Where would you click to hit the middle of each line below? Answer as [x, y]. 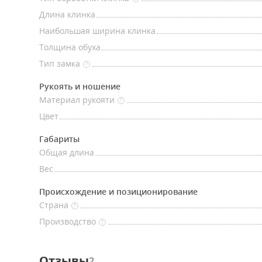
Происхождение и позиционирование [118, 192]
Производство [68, 221]
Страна [54, 205]
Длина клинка [67, 14]
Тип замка [60, 63]
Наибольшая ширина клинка [97, 31]
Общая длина [67, 152]
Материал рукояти [77, 100]
